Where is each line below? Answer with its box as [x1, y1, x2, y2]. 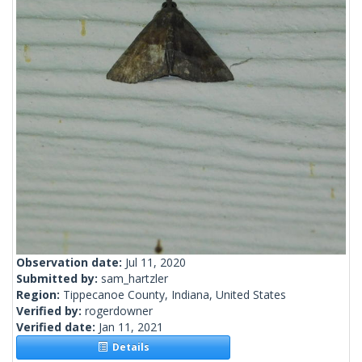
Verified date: [16, 319, 99, 335]
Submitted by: [16, 271, 101, 287]
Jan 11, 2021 [99, 319, 163, 335]
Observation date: [16, 255, 125, 271]
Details [107, 340, 149, 355]
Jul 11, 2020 [125, 255, 186, 271]
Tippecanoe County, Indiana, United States [63, 287, 286, 303]
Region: [16, 287, 63, 303]
